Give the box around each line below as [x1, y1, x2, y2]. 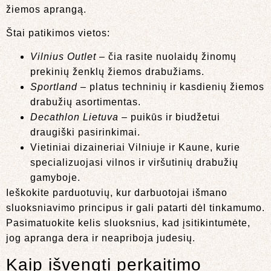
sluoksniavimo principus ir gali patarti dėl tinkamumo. [6, 203, 265, 214]
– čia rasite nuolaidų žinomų [96, 51, 237, 62]
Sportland [30, 82, 77, 93]
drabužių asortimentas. [30, 97, 141, 108]
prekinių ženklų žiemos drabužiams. [30, 67, 204, 77]
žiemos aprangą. [6, 4, 87, 15]
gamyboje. [30, 172, 80, 183]
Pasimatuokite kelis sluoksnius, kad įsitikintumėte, [6, 218, 250, 229]
